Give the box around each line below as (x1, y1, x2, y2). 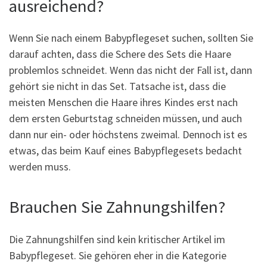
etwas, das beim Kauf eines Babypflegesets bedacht (9, 144, 242, 158)
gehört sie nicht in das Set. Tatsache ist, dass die (9, 79, 226, 94)
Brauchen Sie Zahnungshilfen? (9, 196, 225, 218)
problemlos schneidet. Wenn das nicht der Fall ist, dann (9, 63, 252, 77)
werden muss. (9, 160, 71, 174)
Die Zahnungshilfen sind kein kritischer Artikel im (9, 232, 225, 246)
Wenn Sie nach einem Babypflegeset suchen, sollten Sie (9, 31, 253, 45)
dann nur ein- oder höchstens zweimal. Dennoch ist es (9, 128, 247, 142)
